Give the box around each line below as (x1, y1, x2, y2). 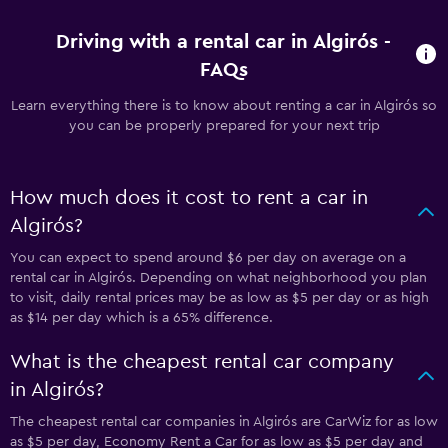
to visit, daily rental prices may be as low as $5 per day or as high (10, 291, 429, 305)
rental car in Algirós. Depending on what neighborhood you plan (10, 271, 427, 285)
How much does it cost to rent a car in (10, 188, 368, 208)
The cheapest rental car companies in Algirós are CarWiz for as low (10, 415, 438, 429)
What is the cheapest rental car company (10, 352, 394, 372)
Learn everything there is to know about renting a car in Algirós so (11, 99, 437, 113)
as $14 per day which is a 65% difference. (10, 311, 273, 325)
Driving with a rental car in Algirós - (56, 32, 392, 52)
